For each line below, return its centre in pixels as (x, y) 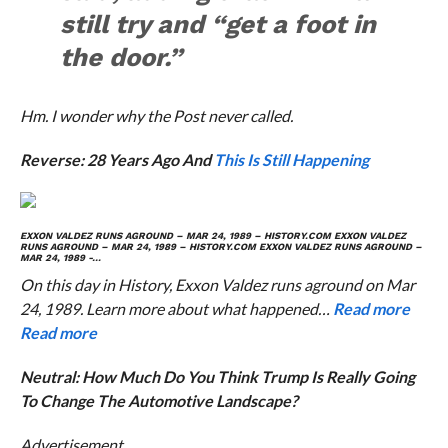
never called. (248, 116)
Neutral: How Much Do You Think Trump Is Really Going (217, 377)
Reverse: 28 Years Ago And (115, 160)
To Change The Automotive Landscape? (158, 401)
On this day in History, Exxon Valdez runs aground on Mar (217, 285)
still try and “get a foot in (218, 24)
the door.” (121, 57)
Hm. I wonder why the (96, 116)
